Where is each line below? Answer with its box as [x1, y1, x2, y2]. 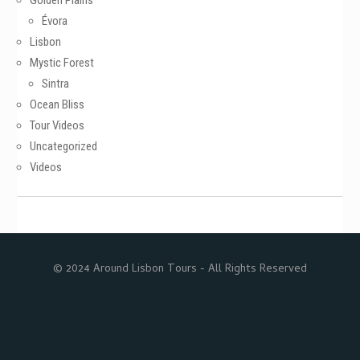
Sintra [42, 76, 70, 91]
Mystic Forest [30, 55, 95, 70]
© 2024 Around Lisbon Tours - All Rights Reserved [53, 260, 307, 279]
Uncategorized [30, 139, 98, 153]
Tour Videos [30, 118, 85, 133]
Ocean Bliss [30, 97, 85, 112]
